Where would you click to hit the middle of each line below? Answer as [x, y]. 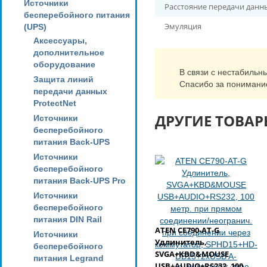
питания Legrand [69, 258]
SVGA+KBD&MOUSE [192, 254]
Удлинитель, [181, 242]
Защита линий [63, 79]
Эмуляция [184, 26]
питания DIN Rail [68, 219]
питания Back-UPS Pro [80, 181]
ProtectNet [55, 103]
